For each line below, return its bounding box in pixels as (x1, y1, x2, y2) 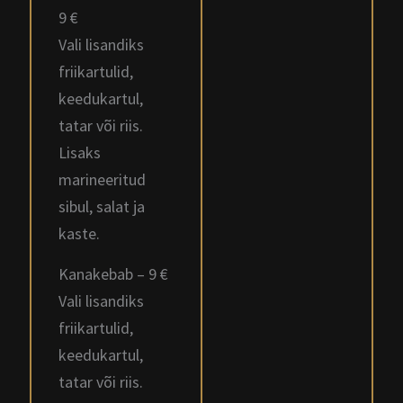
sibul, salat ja (58, 196, 145, 217)
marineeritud (58, 169, 146, 190)
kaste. (58, 223, 100, 244)
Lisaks (58, 142, 101, 163)
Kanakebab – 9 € (58, 264, 168, 284)
